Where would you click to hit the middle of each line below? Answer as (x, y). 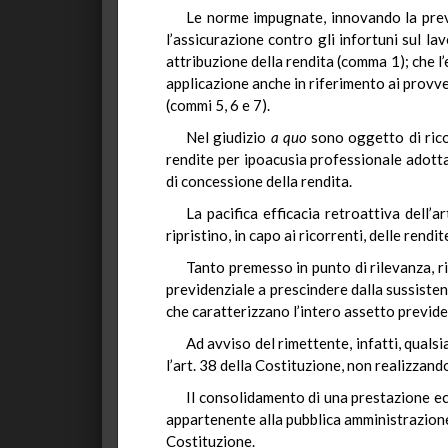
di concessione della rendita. (259, 181)
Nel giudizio (228, 137)
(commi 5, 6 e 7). (218, 105)
